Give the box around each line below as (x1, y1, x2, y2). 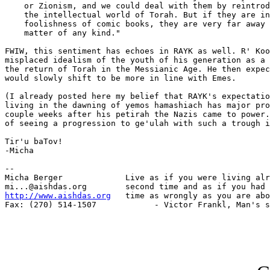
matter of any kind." (5, 28, 121, 38)
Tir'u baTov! (5, 137, 63, 146)
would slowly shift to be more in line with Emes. (5, 74, 236, 83)
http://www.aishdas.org (5, 191, 111, 201)
